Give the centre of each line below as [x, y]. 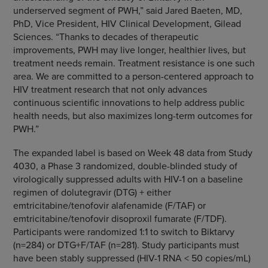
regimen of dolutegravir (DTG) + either [92, 192]
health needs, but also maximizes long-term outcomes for [133, 115]
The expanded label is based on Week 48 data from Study [133, 153]
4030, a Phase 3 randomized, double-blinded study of [125, 166]
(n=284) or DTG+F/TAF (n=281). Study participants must [126, 245]
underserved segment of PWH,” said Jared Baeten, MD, [127, 10]
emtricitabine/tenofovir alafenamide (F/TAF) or [109, 205]
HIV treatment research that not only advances [110, 89]
